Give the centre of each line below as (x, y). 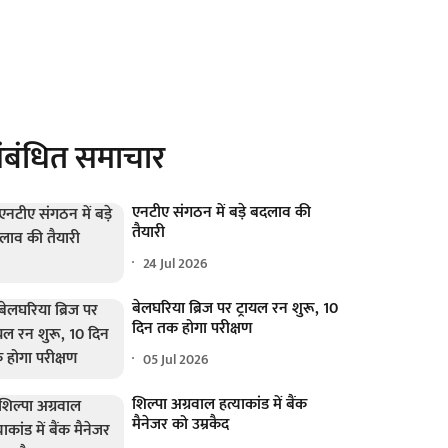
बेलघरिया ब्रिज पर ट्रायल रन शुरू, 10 (235, 309)
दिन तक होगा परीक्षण (192, 329)
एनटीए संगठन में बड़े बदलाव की (222, 212)
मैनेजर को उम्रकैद (181, 425)
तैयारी (149, 232)
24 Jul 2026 (176, 263)
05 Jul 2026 (176, 359)
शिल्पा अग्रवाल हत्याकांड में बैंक (220, 405)
